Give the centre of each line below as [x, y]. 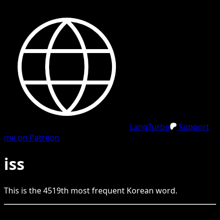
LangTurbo [150, 127]
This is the [24, 190]
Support [193, 127]
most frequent [98, 190]
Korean [140, 190]
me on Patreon [32, 137]
